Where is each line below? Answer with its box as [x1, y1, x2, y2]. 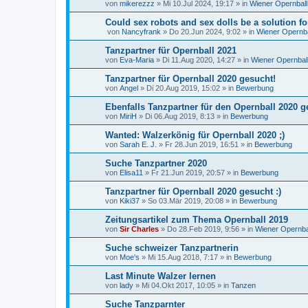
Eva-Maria [120, 56, 154, 64]
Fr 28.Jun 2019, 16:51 [165, 140, 239, 148]
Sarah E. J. [120, 140, 157, 148]
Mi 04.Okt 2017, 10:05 [142, 281, 215, 289]
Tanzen [231, 281, 256, 289]
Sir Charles [120, 225, 159, 233]
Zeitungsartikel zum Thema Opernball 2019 [105, 214, 288, 225]
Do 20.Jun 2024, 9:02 [169, 27, 241, 36]
